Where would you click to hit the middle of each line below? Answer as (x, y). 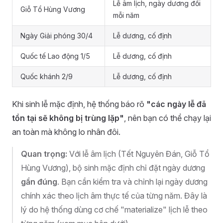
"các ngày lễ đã (176, 104)
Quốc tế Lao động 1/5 (55, 56)
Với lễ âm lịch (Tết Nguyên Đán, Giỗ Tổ (138, 154)
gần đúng (39, 182)
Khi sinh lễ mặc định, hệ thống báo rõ (79, 104)
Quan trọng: (44, 154)
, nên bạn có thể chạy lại (167, 118)
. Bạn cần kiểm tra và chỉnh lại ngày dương (132, 182)
